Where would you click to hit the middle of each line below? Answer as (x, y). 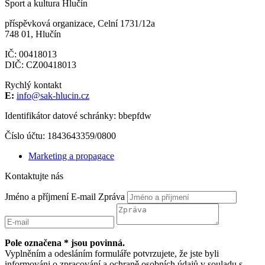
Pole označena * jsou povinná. (65, 243)
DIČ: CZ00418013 (41, 64)
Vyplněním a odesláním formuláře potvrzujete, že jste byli (112, 253)
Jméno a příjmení (37, 196)
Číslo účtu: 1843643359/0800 (60, 135)
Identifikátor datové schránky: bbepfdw (78, 115)
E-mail (83, 196)
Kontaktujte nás (34, 176)
